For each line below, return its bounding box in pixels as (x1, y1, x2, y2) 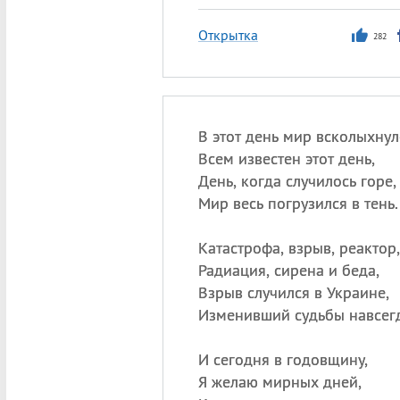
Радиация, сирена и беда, (197, 260, 379, 280)
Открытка (197, 26, 258, 44)
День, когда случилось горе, (197, 171, 396, 191)
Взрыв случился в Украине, (197, 282, 389, 303)
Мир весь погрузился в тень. (197, 193, 398, 213)
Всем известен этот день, (197, 148, 375, 169)
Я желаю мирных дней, (197, 371, 362, 392)
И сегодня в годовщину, (197, 349, 368, 370)
